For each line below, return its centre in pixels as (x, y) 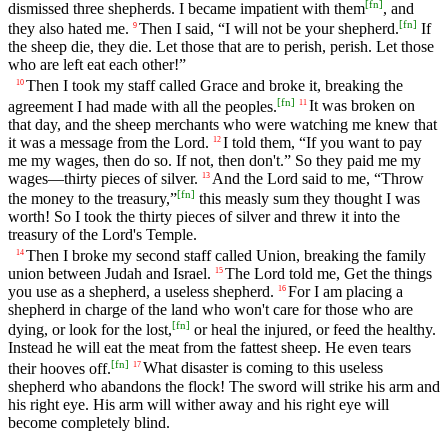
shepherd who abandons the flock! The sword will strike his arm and (224, 386)
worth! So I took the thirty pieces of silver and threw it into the (204, 216)
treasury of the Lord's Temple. (102, 234)
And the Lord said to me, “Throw (318, 178)
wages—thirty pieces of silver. (103, 178)
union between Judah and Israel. (109, 274)
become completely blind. (89, 422)
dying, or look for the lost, (90, 330)
